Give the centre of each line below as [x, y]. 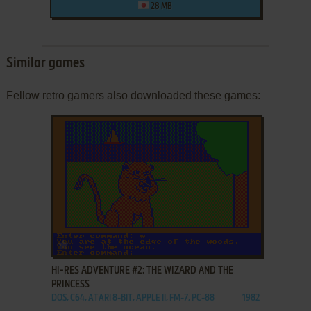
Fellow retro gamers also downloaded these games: [133, 95]
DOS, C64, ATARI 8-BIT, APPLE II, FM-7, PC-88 [133, 298]
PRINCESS [70, 284]
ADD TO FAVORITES [107, 242]
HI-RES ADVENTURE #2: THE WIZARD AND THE [142, 270]
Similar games [45, 64]
